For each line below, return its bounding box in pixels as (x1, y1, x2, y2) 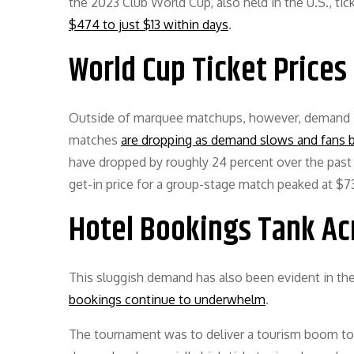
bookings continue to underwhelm (69, 291, 265, 307)
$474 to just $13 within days (69, 16, 228, 32)
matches (69, 131, 121, 148)
